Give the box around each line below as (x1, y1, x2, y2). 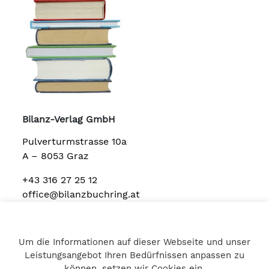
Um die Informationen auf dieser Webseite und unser (19, 237, 250, 247)
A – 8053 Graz (22, 150, 89, 162)
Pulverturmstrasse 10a (22, 135, 127, 147)
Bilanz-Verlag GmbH (22, 113, 116, 125)
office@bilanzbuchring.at (22, 188, 141, 200)
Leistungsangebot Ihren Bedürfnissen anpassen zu (25, 250, 244, 261)
